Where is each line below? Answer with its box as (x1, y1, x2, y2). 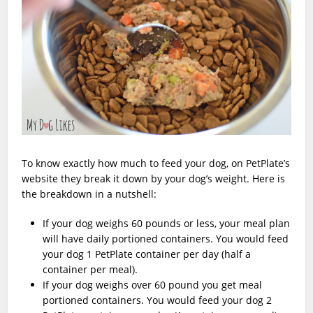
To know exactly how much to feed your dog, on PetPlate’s (22, 156, 291, 170)
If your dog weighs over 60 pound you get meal (43, 278, 263, 292)
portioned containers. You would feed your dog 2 (43, 293, 272, 307)
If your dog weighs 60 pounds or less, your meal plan (43, 217, 291, 231)
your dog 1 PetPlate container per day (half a (43, 247, 252, 261)
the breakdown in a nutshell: (22, 187, 157, 201)
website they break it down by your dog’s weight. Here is (22, 172, 286, 186)
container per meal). (43, 263, 138, 277)
